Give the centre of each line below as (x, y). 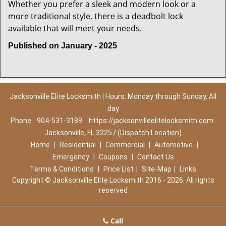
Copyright (28, 180)
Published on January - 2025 (63, 46)
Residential (77, 145)
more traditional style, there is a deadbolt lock (96, 16)
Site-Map (157, 169)
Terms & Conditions (62, 169)
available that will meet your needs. (75, 28)
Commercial (125, 145)
